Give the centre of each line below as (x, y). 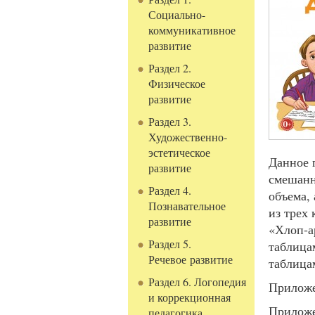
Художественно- (188, 137)
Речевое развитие (191, 259)
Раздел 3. (170, 122)
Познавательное (187, 206)
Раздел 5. (170, 244)
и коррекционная (190, 297)
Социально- (177, 15)
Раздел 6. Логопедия (198, 282)
